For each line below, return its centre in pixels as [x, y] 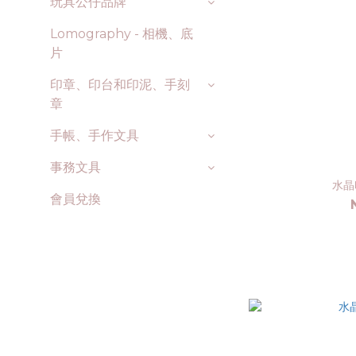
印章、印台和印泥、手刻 [120, 85]
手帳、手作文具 [95, 135]
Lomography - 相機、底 [122, 34]
